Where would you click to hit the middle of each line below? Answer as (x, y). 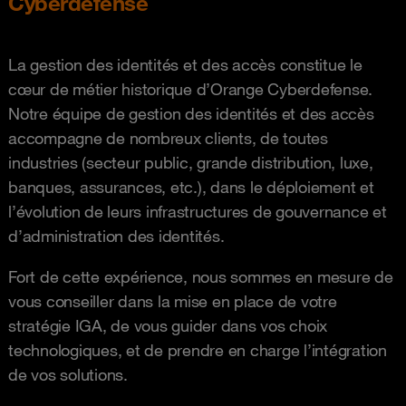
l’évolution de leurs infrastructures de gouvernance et (198, 212)
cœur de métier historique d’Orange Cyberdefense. (190, 89)
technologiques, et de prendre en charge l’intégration (198, 350)
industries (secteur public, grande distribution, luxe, (191, 163)
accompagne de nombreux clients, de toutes (168, 138)
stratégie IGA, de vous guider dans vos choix (168, 326)
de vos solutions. (68, 375)
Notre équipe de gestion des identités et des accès (191, 114)
